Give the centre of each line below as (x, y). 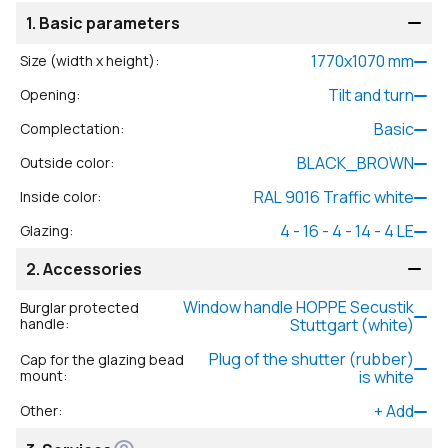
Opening (48, 94)
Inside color (58, 196)
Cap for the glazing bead (102, 359)
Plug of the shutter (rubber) (311, 359)
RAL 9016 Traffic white (334, 197)
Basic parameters (109, 23)
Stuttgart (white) (352, 325)
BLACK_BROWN (355, 163)
